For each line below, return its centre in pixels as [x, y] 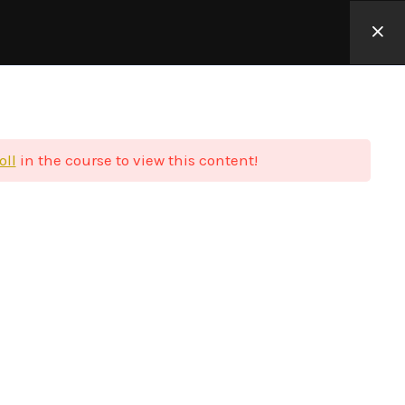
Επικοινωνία [225, 33]
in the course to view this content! [137, 160]
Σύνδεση [328, 33]
